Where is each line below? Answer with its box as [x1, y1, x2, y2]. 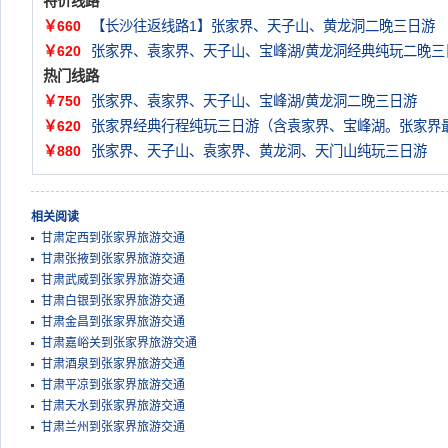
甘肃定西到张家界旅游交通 [41, 231, 185, 245]
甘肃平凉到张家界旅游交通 [41, 378, 185, 392]
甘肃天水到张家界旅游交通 [41, 399, 185, 413]
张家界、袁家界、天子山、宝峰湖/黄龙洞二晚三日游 [91, 93, 417, 109]
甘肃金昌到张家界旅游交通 [41, 315, 185, 329]
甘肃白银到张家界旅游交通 [41, 294, 185, 308]
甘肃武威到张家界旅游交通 [41, 273, 185, 287]
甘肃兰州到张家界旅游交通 [41, 420, 185, 434]
